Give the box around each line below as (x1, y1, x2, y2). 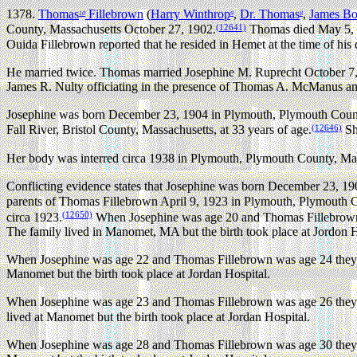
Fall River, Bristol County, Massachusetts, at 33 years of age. (6, 123, 312, 137)
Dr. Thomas (240, 7, 300, 22)
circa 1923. (6, 210, 62, 224)
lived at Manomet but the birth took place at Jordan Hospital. (6, 309, 310, 324)
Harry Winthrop (151, 7, 230, 22)
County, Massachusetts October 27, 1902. (6, 22, 216, 37)
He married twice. (6, 65, 100, 79)
